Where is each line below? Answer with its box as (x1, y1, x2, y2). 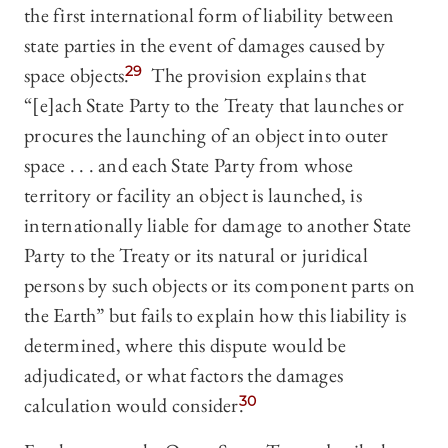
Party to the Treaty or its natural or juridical (24, 242, 368, 269)
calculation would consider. (24, 392, 244, 419)
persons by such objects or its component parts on (24, 272, 416, 299)
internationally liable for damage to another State (24, 212, 412, 239)
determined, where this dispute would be (24, 332, 346, 359)
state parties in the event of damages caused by (24, 32, 385, 59)
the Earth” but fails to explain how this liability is (24, 302, 407, 329)
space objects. (24, 62, 130, 89)
